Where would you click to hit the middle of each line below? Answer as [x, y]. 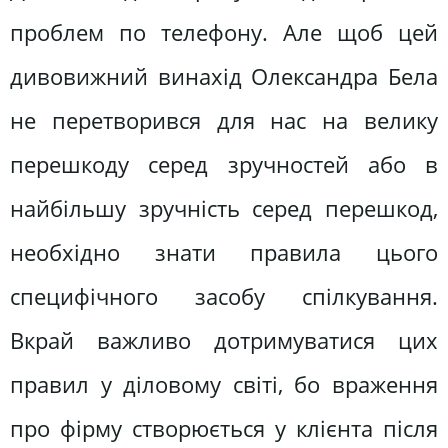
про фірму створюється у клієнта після [224, 429]
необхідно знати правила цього [224, 253]
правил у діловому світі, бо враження [224, 385]
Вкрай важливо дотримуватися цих [224, 341]
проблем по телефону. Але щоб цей [224, 33]
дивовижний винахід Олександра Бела [224, 77]
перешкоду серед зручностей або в [224, 165]
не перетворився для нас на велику [224, 121]
